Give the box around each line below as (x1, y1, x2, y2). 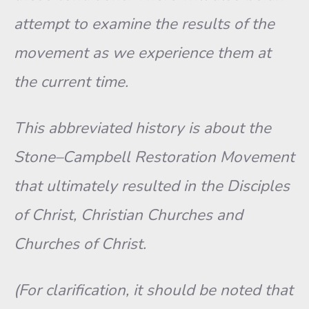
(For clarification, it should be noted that (14, 279, 293, 301)
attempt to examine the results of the (14, 13, 275, 34)
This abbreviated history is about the (14, 117, 271, 139)
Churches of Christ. (14, 233, 146, 255)
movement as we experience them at (14, 42, 271, 63)
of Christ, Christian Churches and (14, 204, 243, 226)
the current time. (14, 71, 128, 92)
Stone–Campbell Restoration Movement (14, 146, 295, 168)
